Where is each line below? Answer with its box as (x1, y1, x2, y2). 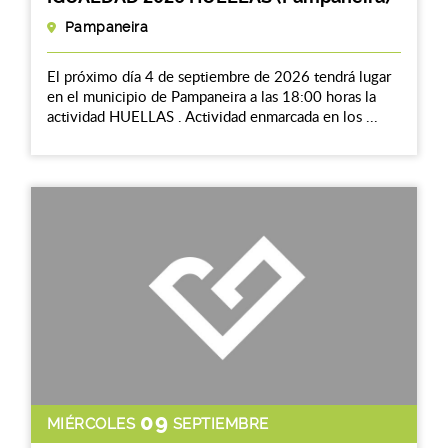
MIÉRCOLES (47, 415, 136, 434)
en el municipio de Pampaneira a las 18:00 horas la (47, 85, 376, 106)
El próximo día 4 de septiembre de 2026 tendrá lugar (47, 65, 391, 86)
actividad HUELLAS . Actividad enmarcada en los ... (47, 105, 378, 126)
